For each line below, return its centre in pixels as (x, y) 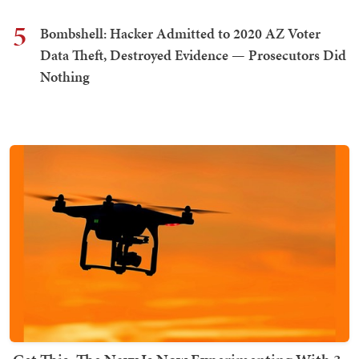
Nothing (65, 77)
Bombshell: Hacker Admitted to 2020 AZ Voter (180, 34)
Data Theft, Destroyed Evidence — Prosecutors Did (193, 55)
